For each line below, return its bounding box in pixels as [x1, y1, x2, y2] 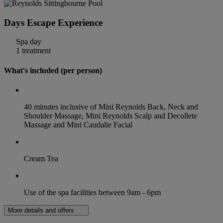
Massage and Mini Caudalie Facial [24, 120, 132, 129]
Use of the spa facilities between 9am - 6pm [24, 188, 161, 197]
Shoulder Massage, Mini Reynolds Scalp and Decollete [24, 111, 197, 120]
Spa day [14, 37, 41, 46]
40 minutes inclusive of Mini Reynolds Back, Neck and [24, 102, 198, 111]
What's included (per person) [4, 66, 102, 75]
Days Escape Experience [4, 17, 103, 28]
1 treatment [14, 46, 51, 55]
